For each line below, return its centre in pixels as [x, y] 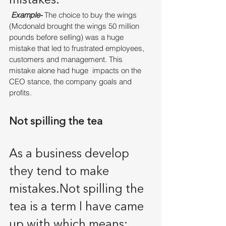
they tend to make [61, 172]
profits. [21, 93]
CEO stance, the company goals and [71, 82]
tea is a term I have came [78, 208]
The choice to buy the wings [91, 15]
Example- [27, 15]
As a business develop [71, 155]
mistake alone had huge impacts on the [76, 71]
